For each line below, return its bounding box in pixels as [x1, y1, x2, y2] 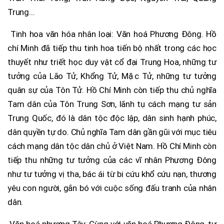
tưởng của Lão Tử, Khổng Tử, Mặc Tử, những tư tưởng [7, 70, 216, 81]
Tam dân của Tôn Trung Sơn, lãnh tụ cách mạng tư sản [7, 98, 216, 109]
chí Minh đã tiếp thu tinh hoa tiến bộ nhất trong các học [7, 42, 216, 53]
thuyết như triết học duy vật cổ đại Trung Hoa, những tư [7, 56, 216, 67]
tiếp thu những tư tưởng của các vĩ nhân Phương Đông [7, 154, 216, 165]
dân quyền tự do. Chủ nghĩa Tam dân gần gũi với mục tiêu [7, 126, 216, 137]
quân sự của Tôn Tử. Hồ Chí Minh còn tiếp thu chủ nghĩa [7, 84, 216, 95]
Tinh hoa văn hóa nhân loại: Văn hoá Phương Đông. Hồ [7, 28, 216, 39]
